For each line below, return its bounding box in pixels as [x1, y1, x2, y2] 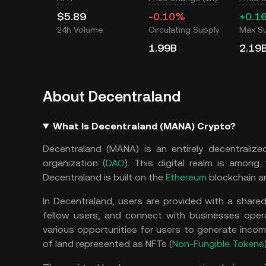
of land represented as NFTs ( [43, 238, 172, 249]
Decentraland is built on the [43, 172, 166, 183]
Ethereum [166, 172, 207, 183]
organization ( [43, 157, 106, 169]
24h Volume [57, 25, 103, 34]
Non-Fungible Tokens [172, 238, 264, 249]
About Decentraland [43, 88, 180, 105]
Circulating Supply [148, 25, 220, 34]
